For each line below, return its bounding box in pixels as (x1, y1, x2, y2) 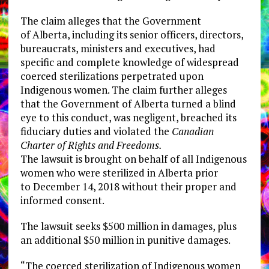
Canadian (171, 124, 214, 139)
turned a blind (168, 97, 236, 111)
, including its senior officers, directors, (67, 28, 243, 42)
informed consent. (20, 193, 104, 208)
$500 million (102, 219, 159, 234)
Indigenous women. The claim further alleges (20, 83, 227, 97)
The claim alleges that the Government (20, 14, 201, 28)
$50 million (83, 233, 134, 247)
